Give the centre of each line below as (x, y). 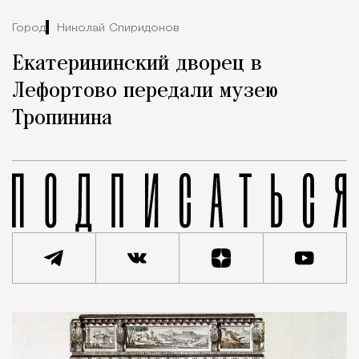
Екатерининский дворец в (137, 65)
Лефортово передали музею (145, 92)
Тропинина (62, 119)
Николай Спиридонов (118, 28)
